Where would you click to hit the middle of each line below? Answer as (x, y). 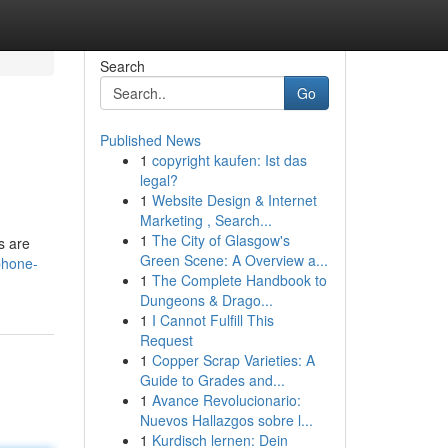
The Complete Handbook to (239, 280)
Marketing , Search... (205, 220)
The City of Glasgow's (220, 240)
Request (166, 340)
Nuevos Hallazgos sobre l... (226, 420)
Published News (150, 140)
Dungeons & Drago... (206, 300)
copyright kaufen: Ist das (229, 160)
